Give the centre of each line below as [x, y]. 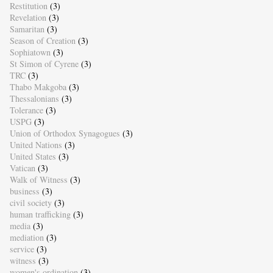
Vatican [22, 168]
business [24, 191]
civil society [30, 203]
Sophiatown [30, 52]
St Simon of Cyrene [44, 64]
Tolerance [26, 110]
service [22, 249]
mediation [27, 238]
